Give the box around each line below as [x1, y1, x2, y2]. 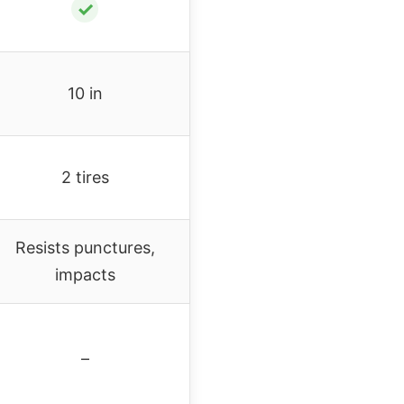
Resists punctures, [14, 237, 155, 257]
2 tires [60, 167, 109, 187]
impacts [54, 264, 115, 284]
